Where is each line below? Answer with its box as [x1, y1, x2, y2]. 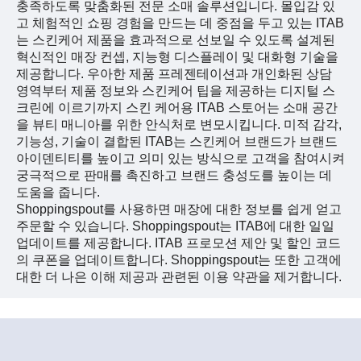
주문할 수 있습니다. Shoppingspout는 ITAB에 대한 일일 [16, 219, 334, 234]
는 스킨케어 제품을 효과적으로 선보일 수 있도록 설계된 [16, 33, 335, 48]
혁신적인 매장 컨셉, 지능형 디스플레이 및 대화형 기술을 [16, 50, 338, 64]
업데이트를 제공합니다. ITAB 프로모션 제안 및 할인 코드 [16, 236, 341, 251]
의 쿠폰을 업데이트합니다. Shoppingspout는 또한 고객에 [16, 253, 342, 268]
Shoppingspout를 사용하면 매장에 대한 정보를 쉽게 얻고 [16, 202, 342, 217]
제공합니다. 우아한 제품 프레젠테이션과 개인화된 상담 [16, 67, 332, 81]
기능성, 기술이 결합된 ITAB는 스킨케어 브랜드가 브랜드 [16, 135, 338, 149]
